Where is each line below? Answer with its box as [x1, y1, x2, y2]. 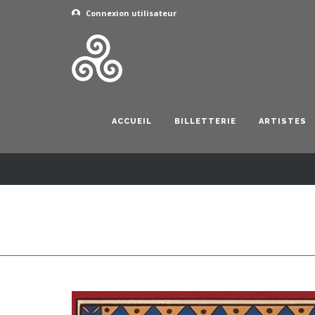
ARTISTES [259, 117, 307, 126]
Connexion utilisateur [84, 8, 176, 18]
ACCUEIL [112, 117, 152, 126]
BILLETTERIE [174, 117, 236, 126]
